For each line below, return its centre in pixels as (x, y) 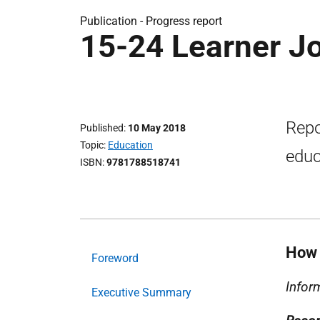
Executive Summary (141, 292)
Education (130, 145)
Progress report (184, 21)
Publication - (113, 21)
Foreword (115, 258)
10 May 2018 (157, 128)
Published (102, 128)
